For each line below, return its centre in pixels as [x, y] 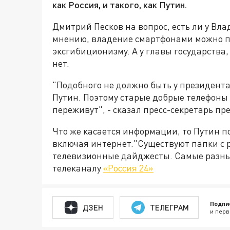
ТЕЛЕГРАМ [169, 207]
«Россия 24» [128, 168]
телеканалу [78, 168]
